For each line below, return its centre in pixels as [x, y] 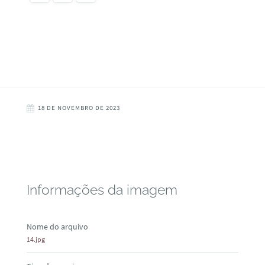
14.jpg [35, 239]
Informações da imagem [102, 190]
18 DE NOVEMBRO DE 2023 [79, 108]
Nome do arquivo [57, 226]
